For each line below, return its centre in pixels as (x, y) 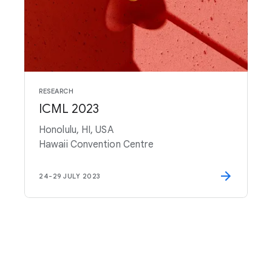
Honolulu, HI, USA (76, 130)
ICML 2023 (69, 109)
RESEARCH (56, 91)
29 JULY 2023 (76, 176)
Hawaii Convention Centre (97, 144)
